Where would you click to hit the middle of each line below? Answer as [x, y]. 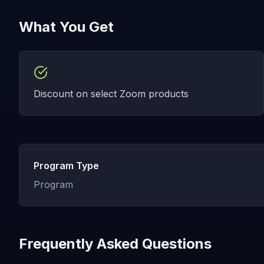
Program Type [66, 166]
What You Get [66, 27]
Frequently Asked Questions [115, 244]
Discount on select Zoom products [111, 94]
